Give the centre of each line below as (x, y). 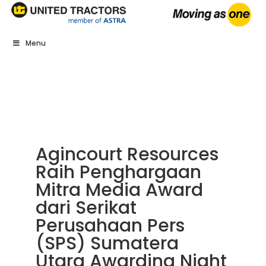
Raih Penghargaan (118, 172)
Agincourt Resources (127, 154)
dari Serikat (86, 208)
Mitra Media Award (119, 190)
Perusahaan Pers (110, 225)
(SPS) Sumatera (107, 243)
